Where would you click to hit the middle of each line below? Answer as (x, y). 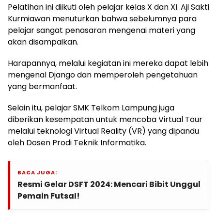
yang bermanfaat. (42, 86)
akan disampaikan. (43, 42)
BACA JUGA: (37, 172)
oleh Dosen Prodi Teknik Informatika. (77, 142)
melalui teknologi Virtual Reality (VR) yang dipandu (103, 131)
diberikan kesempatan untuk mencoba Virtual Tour (105, 119)
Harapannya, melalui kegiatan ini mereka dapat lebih (108, 63)
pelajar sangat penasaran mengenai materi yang (101, 30)
